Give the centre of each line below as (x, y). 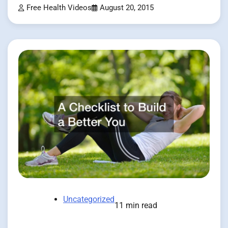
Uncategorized (89, 199)
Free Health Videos (59, 8)
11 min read (136, 205)
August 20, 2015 (127, 8)
